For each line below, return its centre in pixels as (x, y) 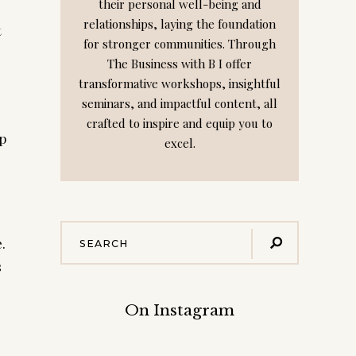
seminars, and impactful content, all (180, 103)
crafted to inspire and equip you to (180, 123)
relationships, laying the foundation (180, 24)
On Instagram (180, 310)
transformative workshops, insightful (180, 83)
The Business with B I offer (180, 64)
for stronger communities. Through (180, 44)
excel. (180, 143)
